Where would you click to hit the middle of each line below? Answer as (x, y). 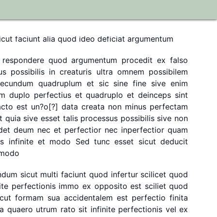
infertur (124, 174)
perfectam (169, 107)
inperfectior (143, 130)
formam (29, 198)
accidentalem (88, 198)
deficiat (111, 39)
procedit (137, 60)
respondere (23, 60)
